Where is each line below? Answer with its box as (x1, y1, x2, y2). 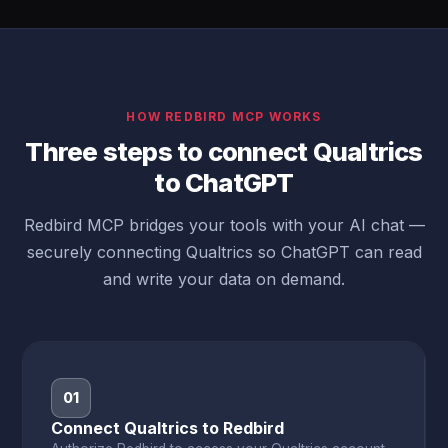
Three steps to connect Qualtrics (25, 136, 423, 167)
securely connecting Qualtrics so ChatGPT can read (26, 242, 422, 262)
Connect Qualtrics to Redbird (51, 418, 285, 438)
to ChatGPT (154, 167, 294, 198)
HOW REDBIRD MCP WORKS (126, 109, 322, 124)
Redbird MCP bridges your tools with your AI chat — (23, 215, 425, 235)
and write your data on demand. (103, 269, 345, 289)
